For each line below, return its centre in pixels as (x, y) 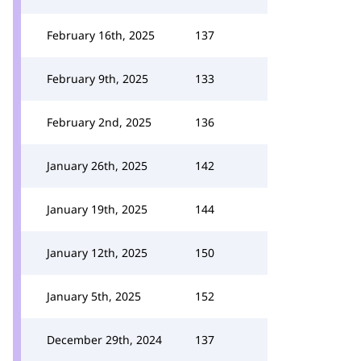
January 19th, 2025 (97, 209)
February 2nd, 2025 (99, 122)
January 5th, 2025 (94, 296)
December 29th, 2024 (104, 340)
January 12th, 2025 (97, 253)
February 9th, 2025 (98, 79)
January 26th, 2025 (97, 166)
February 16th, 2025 (101, 35)
